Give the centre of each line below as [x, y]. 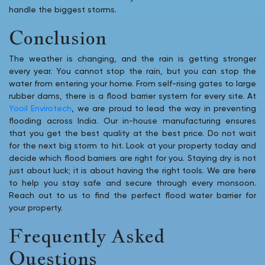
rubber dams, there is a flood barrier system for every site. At [132, 96]
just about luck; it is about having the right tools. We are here [132, 171]
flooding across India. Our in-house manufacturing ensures [132, 121]
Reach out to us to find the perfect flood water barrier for [132, 195]
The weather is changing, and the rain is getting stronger [132, 59]
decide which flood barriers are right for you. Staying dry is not [132, 158]
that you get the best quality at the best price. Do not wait [132, 133]
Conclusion [58, 37]
